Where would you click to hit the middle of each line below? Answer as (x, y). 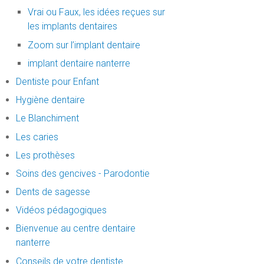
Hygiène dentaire (50, 100)
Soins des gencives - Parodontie (82, 173)
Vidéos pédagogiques (61, 210)
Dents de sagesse (53, 192)
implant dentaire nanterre (79, 63)
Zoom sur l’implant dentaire (84, 45)
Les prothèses (45, 155)
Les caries (37, 137)
